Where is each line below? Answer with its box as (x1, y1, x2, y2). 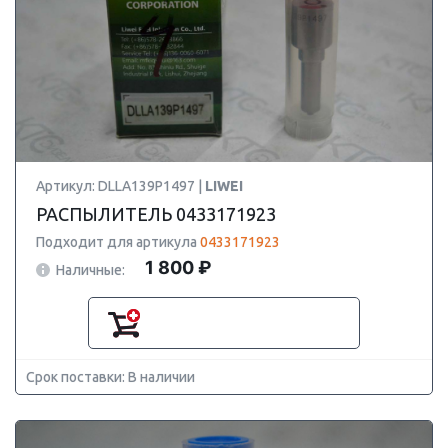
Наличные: (56, 261, 125, 278)
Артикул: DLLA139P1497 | (36, 178, 205, 194)
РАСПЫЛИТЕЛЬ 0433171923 (36, 204, 276, 224)
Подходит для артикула (36, 234, 200, 250)
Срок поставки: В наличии (26, 369, 195, 385)
